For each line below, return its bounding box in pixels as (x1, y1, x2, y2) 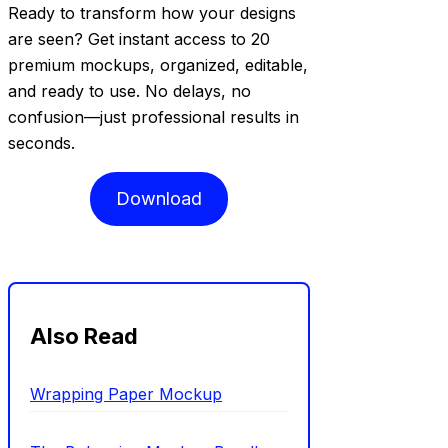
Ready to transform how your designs (8, 3, 296, 24)
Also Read (30, 323, 138, 350)
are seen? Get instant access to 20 (8, 29, 270, 50)
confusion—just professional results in (8, 107, 299, 128)
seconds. (8, 133, 75, 154)
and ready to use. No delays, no (8, 81, 251, 102)
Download (116, 188, 203, 210)
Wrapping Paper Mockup (30, 383, 222, 404)
